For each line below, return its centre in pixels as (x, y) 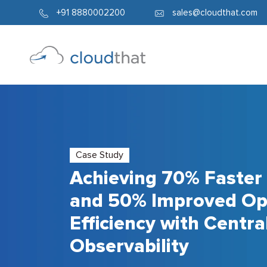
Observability (129, 246)
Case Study (100, 155)
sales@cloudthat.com (215, 13)
